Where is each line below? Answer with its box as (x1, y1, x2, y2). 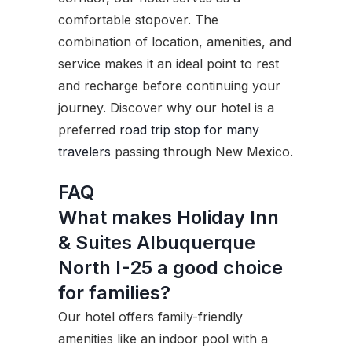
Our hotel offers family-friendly (58, 309, 243, 325)
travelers (58, 144, 111, 160)
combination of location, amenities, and (58, 34, 291, 50)
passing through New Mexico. (111, 144, 293, 160)
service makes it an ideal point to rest (58, 56, 279, 72)
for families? (58, 281, 170, 305)
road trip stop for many (119, 122, 259, 138)
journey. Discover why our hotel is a (58, 100, 274, 116)
